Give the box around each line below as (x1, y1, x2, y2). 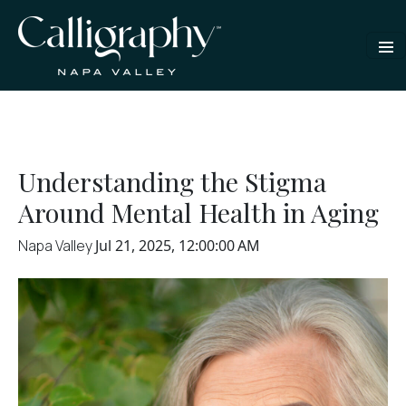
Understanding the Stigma (18, 164, 326, 198)
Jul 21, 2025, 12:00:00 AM (95, 236, 260, 256)
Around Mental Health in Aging (18, 195, 379, 229)
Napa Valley (18, 236, 95, 256)
